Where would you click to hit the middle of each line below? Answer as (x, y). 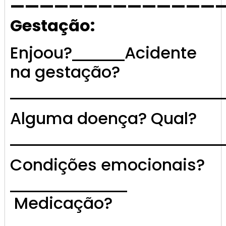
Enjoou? (41, 53)
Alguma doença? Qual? (103, 119)
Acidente (161, 53)
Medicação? (61, 203)
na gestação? (65, 72)
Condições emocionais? (107, 165)
